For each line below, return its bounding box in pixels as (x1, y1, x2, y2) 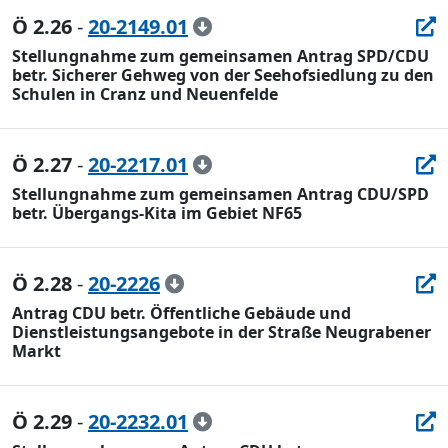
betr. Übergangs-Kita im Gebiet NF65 (12, 202, 302, 224)
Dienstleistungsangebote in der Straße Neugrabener (12, 321, 431, 343)
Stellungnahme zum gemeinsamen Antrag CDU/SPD (12, 183, 429, 205)
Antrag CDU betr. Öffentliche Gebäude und (12, 302, 351, 324)
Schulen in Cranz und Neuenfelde (12, 83, 278, 105)
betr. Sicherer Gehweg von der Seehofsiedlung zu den (12, 64, 434, 86)
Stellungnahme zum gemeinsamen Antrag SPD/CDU (12, 45, 429, 67)
